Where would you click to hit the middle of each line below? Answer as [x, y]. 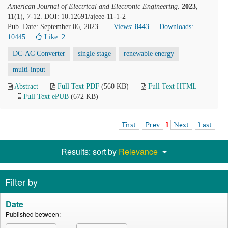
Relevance [138, 151]
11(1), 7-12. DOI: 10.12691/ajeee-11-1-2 [67, 17]
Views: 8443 [131, 27]
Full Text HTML [172, 86]
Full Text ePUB [46, 96]
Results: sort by [90, 151]
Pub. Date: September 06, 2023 [53, 27]
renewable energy [149, 54]
